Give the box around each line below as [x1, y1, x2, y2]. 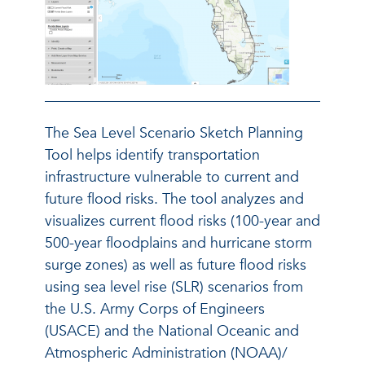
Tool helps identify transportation [45, 144, 260, 165]
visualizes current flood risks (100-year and [45, 210, 320, 231]
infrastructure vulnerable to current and [45, 166, 299, 187]
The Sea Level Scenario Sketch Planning [45, 122, 303, 143]
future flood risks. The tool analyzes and [45, 188, 304, 209]
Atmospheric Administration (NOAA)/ [45, 342, 288, 363]
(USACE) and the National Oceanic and [45, 320, 299, 341]
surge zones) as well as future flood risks [45, 254, 306, 275]
